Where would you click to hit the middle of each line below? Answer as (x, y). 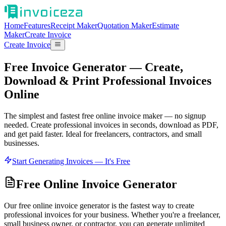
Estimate (165, 25)
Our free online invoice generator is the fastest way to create (99, 205)
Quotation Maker (125, 25)
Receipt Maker (74, 25)
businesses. (22, 143)
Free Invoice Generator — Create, (94, 67)
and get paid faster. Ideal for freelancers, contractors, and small (103, 134)
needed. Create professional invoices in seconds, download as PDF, (111, 125)
